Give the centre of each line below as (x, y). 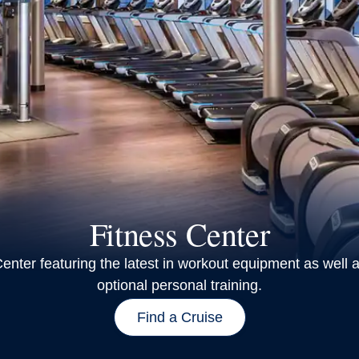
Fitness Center (179, 234)
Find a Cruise (179, 317)
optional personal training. (179, 285)
